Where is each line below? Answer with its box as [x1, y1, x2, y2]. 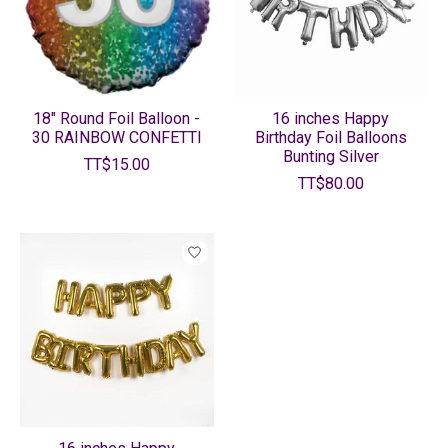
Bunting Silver [282, 147, 379, 167]
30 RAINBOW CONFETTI [32, 128, 202, 148]
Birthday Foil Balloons [254, 128, 407, 148]
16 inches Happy [272, 109, 390, 129]
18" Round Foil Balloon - [33, 109, 201, 129]
